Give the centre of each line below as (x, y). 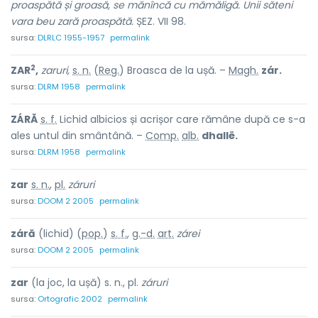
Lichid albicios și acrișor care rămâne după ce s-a (181, 119)
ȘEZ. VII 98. (160, 21)
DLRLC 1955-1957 (71, 38)
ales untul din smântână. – (78, 136)
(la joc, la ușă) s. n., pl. (85, 283)
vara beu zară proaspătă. (72, 21)
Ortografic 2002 (70, 299)
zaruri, (55, 70)
